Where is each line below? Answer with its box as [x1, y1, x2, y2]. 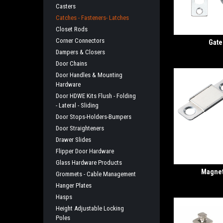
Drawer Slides [56, 136, 91, 143]
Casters [56, 2, 76, 10]
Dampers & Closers [56, 48, 105, 56]
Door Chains [56, 60, 87, 67]
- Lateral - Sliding [56, 102, 99, 109]
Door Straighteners [56, 124, 104, 132]
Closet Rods [56, 25, 88, 33]
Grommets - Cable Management [56, 170, 136, 178]
